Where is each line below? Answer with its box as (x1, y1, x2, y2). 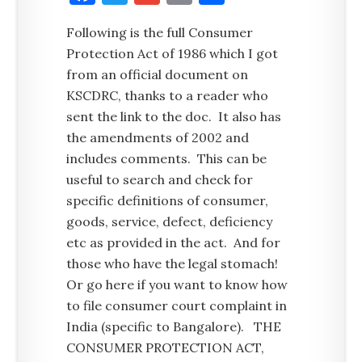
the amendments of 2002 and (66, 129, 250, 145)
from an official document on (66, 66, 249, 82)
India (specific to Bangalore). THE (66, 318, 282, 335)
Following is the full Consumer (66, 24, 254, 40)
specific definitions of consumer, (66, 192, 269, 208)
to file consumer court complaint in (66, 297, 288, 314)
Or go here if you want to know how (66, 276, 288, 293)
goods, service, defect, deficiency (66, 213, 273, 229)
